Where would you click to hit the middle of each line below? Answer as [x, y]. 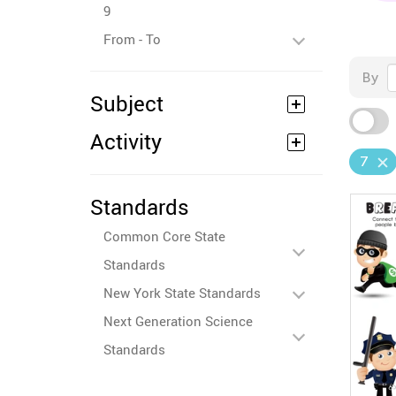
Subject [127, 103]
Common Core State [164, 236]
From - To [132, 39]
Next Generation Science [178, 321]
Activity [126, 141]
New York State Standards [182, 293]
